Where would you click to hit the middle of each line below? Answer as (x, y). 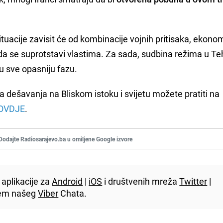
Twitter (193, 181)
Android (67, 181)
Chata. (73, 193)
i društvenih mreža (141, 181)
